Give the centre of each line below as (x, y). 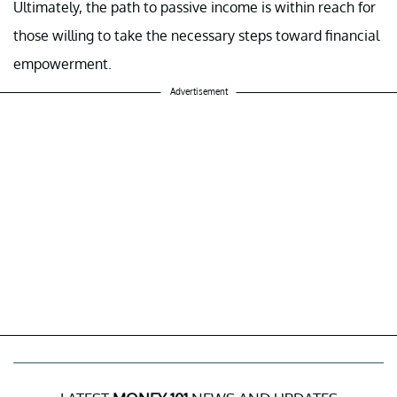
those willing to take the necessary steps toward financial (196, 36)
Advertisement (198, 92)
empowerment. (62, 64)
